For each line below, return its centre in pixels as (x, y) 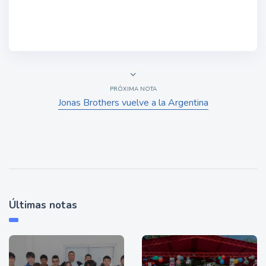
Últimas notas (43, 205)
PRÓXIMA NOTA (133, 89)
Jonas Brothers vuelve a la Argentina (133, 103)
